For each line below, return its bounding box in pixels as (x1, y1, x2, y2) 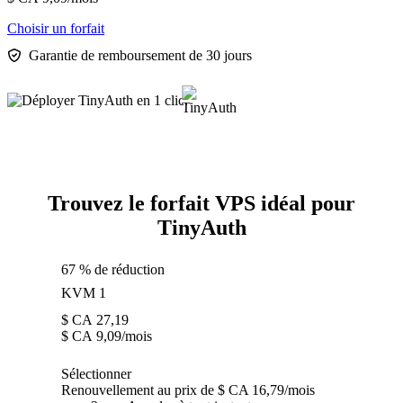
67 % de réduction (61, 262, 165, 278)
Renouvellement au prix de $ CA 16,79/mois (61, 382, 315, 399)
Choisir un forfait (7, 21, 104, 37)
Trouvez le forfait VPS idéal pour (48, 192, 355, 216)
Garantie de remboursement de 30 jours (29, 48, 252, 64)
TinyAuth (157, 216, 246, 240)
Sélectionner (61, 366, 131, 382)
